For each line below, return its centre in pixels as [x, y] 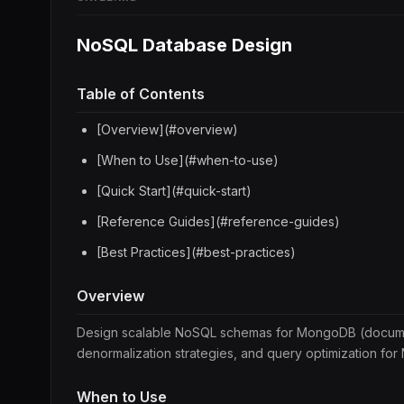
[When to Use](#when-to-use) [188, 160]
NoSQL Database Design [184, 45]
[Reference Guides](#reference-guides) [218, 221]
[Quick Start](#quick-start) [174, 191]
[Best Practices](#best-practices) [196, 252]
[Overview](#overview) [167, 129]
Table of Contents [141, 94]
